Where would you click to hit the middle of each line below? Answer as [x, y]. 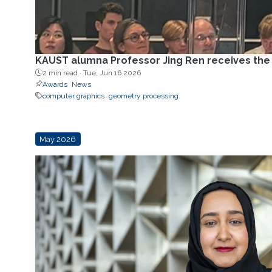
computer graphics [73, 96]
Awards [55, 84]
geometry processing [143, 96]
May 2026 [58, 139]
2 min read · [63, 73]
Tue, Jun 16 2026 [112, 73]
